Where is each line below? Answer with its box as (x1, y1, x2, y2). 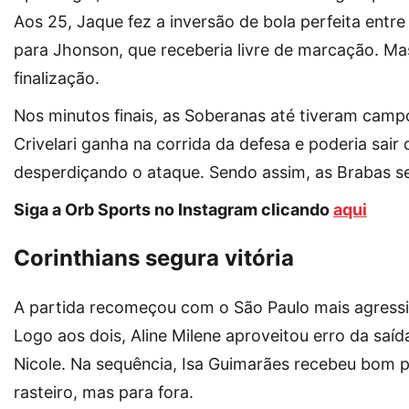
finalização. (14, 68, 100, 88)
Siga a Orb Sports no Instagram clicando (14, 199, 333, 219)
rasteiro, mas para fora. (14, 382, 194, 402)
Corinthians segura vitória (14, 244, 294, 271)
